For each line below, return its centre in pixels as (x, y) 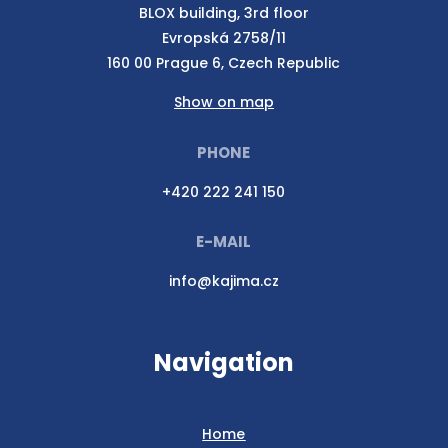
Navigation (223, 363)
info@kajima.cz (223, 281)
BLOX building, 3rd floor (223, 13)
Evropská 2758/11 (223, 38)
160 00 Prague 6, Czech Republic (224, 63)
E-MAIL (224, 242)
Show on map (223, 102)
